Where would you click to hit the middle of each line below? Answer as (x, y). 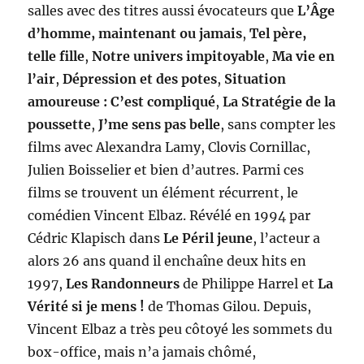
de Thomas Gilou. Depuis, (228, 307)
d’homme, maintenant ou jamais (135, 34)
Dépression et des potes (140, 79)
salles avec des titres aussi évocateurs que (163, 11)
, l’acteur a (287, 238)
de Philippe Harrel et (251, 284)
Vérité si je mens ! (87, 307)
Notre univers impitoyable (179, 56)
